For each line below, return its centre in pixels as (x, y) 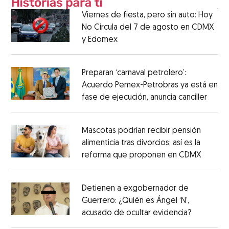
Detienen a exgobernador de (135, 189)
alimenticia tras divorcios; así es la (141, 143)
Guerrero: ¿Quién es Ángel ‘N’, (135, 201)
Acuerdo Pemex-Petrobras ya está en (150, 86)
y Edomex (99, 40)
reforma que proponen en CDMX (141, 156)
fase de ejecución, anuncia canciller (144, 98)
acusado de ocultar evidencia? (136, 213)
